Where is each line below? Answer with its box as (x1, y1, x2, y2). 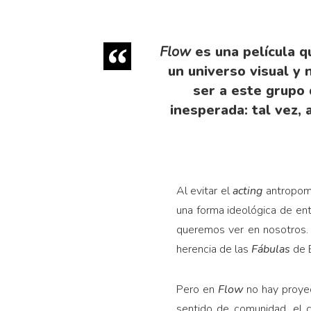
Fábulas (251, 241, 293, 257)
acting (233, 183, 266, 199)
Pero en (176, 281, 219, 297)
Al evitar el (176, 183, 233, 199)
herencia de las (176, 241, 251, 257)
